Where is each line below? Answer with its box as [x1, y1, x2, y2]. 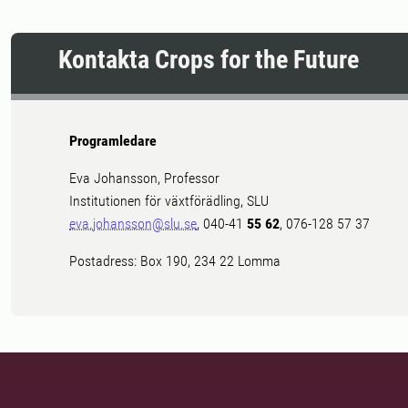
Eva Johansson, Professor [69, 168, 219, 187]
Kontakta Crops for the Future [58, 44, 359, 75]
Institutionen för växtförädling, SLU [69, 191, 269, 209]
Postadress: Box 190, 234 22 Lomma [69, 251, 280, 270]
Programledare [69, 131, 157, 149]
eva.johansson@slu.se [69, 214, 197, 232]
